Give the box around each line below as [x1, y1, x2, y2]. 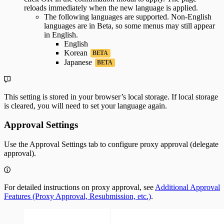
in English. [44, 30, 78, 39]
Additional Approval [155, 183, 220, 192]
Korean [64, 48, 89, 57]
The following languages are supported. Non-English [44, 12, 211, 21]
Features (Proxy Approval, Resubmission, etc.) [4, 192, 151, 201]
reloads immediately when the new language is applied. [24, 3, 198, 12]
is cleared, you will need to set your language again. [4, 101, 167, 110]
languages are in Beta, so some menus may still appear [44, 21, 215, 30]
